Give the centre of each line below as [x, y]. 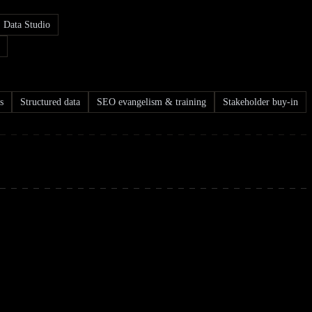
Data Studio [27, 25]
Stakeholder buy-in [260, 102]
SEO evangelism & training [151, 102]
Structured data [50, 102]
